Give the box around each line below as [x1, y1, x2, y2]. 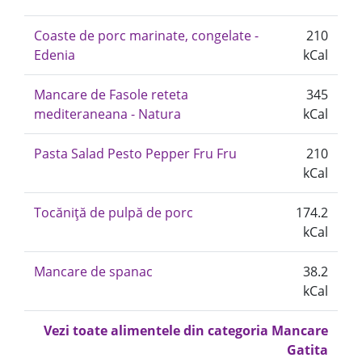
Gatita [287, 341, 328, 359]
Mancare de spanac [34, 263, 153, 280]
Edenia [34, 46, 75, 64]
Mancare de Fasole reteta [34, 86, 188, 103]
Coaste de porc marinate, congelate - [34, 27, 259, 44]
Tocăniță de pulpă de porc [34, 204, 193, 221]
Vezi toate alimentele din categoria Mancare [44, 322, 328, 339]
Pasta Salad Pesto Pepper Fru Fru [34, 145, 237, 162]
